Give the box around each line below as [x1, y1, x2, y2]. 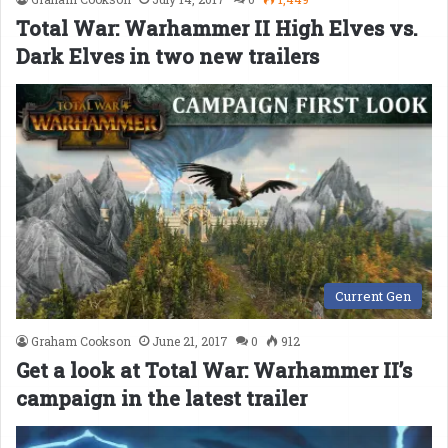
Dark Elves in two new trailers [16, 43, 319, 70]
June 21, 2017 [152, 332, 228, 349]
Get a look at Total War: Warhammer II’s [16, 356, 412, 383]
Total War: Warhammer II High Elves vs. [16, 15, 418, 42]
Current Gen [335, 286, 411, 305]
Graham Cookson [31, 332, 131, 349]
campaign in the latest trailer [16, 384, 307, 411]
